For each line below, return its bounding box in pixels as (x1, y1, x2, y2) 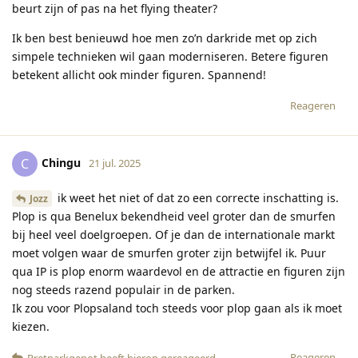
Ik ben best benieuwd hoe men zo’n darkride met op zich (12, 30, 317, 46)
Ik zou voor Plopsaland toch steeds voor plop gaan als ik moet (12, 300, 342, 316)
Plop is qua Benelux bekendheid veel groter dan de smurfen (12, 209, 336, 225)
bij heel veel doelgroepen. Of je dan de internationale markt (12, 227, 335, 243)
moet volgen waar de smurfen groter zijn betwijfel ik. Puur (12, 245, 326, 261)
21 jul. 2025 (89, 155, 141, 170)
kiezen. (12, 319, 50, 335)
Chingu (42, 154, 81, 170)
